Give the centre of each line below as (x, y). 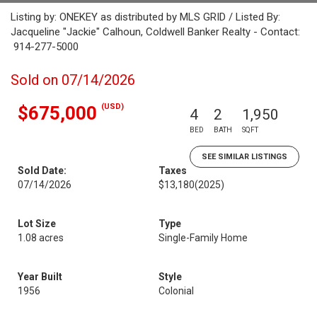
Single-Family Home (203, 238)
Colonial (176, 291)
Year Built (40, 277)
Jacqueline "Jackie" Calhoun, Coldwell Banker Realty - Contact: (155, 32)
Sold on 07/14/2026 (73, 80)
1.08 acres (41, 238)
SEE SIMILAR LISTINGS (244, 157)
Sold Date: (42, 171)
